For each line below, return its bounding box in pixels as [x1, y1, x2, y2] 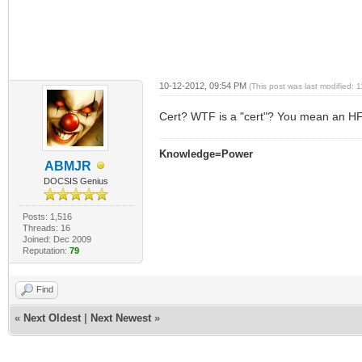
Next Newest [90, 311, 151, 324]
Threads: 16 [22, 222, 70, 233]
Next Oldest [23, 311, 81, 324]
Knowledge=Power [158, 147, 253, 160]
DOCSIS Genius [44, 175, 109, 186]
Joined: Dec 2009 [22, 234, 91, 244]
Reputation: [22, 245, 69, 255]
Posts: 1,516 [22, 211, 72, 221]
